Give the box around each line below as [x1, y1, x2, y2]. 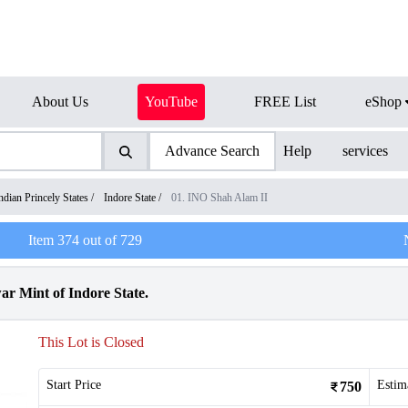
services [342, 143, 389, 158]
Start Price [46, 378, 101, 392]
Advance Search [164, 143, 260, 158]
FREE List [254, 94, 316, 109]
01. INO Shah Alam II [171, 191, 268, 204]
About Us [32, 94, 88, 109]
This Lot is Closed [38, 334, 144, 350]
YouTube [145, 94, 198, 109]
